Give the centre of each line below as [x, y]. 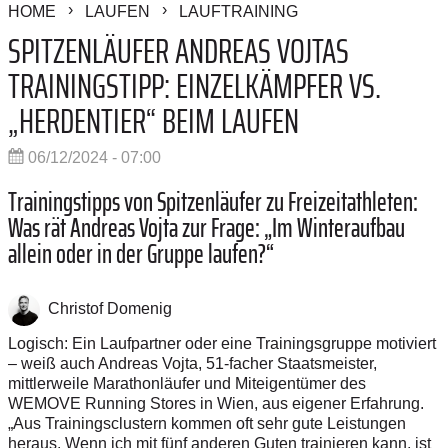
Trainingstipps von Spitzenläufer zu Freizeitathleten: [213, 202]
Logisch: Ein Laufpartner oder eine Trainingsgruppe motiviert [222, 343]
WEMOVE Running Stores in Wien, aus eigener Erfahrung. [216, 403]
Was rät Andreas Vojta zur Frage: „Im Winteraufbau [206, 228]
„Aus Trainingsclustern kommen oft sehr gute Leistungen [207, 423]
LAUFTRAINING [238, 12]
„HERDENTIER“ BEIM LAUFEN [153, 121]
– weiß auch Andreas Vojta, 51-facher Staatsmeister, [192, 363]
